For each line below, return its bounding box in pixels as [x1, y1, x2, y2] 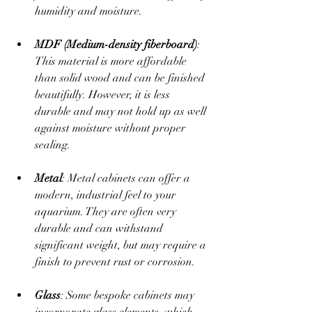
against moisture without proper [35, 120, 189, 135]
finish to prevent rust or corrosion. [35, 254, 195, 269]
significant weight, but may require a [35, 237, 209, 252]
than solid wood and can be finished [35, 70, 208, 85]
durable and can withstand [35, 221, 166, 235]
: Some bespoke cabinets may [61, 288, 197, 302]
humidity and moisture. [35, 3, 145, 18]
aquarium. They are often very [35, 204, 179, 219]
